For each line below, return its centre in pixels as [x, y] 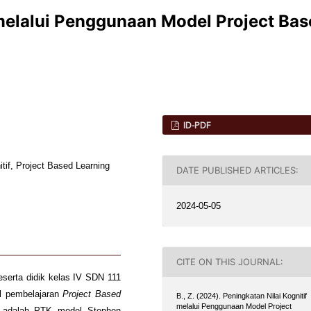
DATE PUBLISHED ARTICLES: [238, 170]
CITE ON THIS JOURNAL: [230, 262]
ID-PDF [196, 125]
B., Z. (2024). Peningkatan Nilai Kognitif [242, 296]
